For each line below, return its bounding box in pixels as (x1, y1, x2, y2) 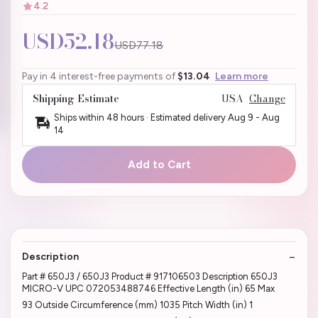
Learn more (215, 70, 268, 82)
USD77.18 (114, 38, 163, 52)
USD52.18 (22, 25, 114, 57)
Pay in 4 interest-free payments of (22, 70, 177, 82)
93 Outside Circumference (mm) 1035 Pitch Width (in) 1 (22, 300, 253, 311)
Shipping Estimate (33, 90, 119, 106)
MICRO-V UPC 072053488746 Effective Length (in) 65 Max (22, 283, 275, 294)
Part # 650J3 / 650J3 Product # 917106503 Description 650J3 (22, 270, 278, 282)
